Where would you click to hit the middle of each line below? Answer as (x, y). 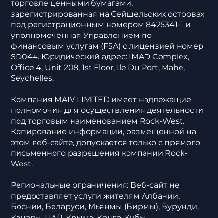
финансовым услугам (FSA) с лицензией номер (107, 46)
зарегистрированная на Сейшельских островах (108, 14)
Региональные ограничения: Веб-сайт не (95, 185)
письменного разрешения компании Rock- (100, 153)
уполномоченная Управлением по (82, 35)
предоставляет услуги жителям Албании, (95, 196)
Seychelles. (32, 78)
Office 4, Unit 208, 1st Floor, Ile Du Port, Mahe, (98, 67)
